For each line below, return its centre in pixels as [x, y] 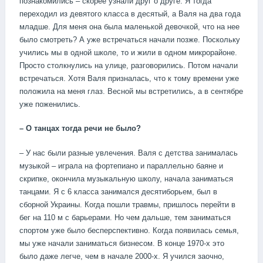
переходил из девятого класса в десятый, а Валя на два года [130, 14]
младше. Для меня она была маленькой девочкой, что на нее [129, 26]
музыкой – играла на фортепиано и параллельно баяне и [121, 166]
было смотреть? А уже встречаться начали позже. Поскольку [130, 39]
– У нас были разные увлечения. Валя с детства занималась [129, 153]
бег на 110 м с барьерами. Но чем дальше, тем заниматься [125, 217]
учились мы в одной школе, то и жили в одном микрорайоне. [128, 52]
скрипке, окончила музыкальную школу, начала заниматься [126, 178]
